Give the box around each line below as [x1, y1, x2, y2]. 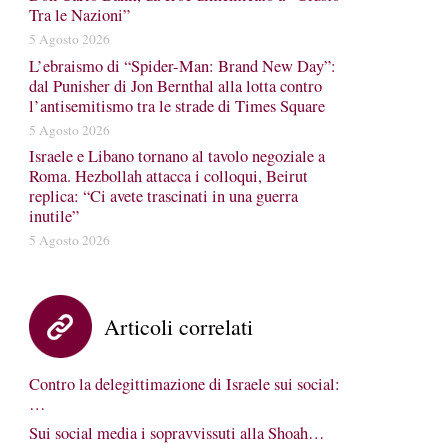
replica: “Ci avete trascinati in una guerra [28, 185, 298, 207]
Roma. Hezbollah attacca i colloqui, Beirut [28, 165, 308, 187]
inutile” [28, 205, 79, 227]
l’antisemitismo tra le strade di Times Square [28, 94, 325, 117]
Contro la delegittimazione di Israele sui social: [28, 373, 340, 395]
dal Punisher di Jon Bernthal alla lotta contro [28, 74, 322, 97]
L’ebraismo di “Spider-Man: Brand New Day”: [28, 54, 336, 77]
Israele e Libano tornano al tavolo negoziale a [28, 145, 325, 167]
